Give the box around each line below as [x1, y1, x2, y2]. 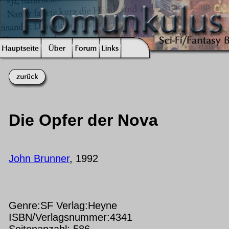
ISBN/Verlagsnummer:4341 [9, 211, 132, 223]
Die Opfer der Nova [9, 111, 158, 130]
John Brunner [9, 152, 70, 164]
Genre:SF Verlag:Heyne [9, 199, 117, 211]
